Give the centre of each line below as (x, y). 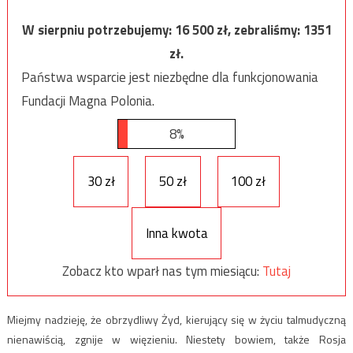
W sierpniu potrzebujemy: (98, 30)
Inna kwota (176, 233)
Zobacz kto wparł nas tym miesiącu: (162, 271)
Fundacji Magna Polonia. (87, 100)
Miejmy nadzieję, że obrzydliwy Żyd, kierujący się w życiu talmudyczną (176, 320)
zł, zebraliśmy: (260, 30)
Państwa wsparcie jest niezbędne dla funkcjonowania (169, 77)
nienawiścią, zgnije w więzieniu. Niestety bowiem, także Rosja (176, 340)
